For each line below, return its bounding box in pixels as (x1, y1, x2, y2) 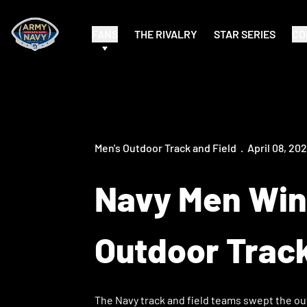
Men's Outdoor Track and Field (95, 141, 236, 154)
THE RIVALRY (134, 27, 198, 40)
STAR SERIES (214, 27, 276, 40)
